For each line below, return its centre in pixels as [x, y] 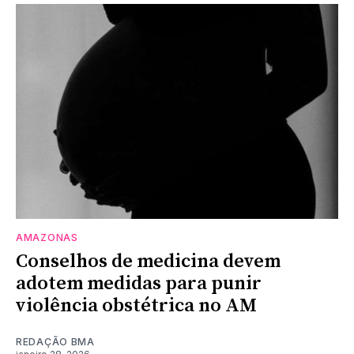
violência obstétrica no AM [136, 305]
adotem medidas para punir [139, 283]
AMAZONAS [47, 237]
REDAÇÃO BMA [55, 341]
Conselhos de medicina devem [148, 261]
